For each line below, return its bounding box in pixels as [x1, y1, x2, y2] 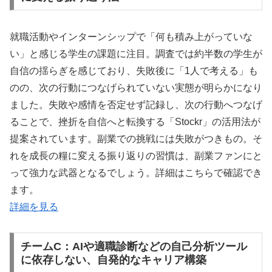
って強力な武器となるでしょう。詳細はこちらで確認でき [10, 167, 262, 178]
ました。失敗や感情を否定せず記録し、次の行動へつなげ [10, 99, 262, 110]
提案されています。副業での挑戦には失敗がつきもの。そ [10, 133, 262, 144]
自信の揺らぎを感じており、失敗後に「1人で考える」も [10, 65, 258, 76]
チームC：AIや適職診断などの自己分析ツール [20, 240, 247, 253]
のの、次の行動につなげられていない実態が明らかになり [10, 82, 262, 93]
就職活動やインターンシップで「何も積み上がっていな [10, 31, 253, 42]
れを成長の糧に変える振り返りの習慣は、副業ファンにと [10, 150, 262, 161]
